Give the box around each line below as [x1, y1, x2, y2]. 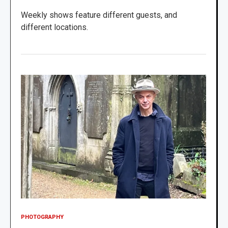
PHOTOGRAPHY [21, 213, 64, 220]
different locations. [21, 22, 88, 32]
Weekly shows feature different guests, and [21, 10, 177, 20]
